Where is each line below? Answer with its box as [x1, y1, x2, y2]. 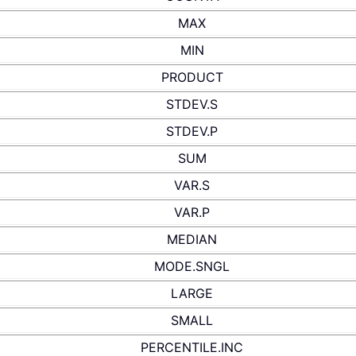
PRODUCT [161, 69, 223, 86]
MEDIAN [167, 231, 217, 248]
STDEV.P [166, 123, 218, 140]
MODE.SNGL [154, 258, 230, 275]
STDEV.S [166, 96, 218, 113]
